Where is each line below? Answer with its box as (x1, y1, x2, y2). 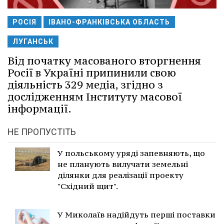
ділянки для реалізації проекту (57, 170, 183, 180)
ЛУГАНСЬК (12, 37, 53, 46)
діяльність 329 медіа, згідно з (7, 78, 163, 92)
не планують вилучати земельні (57, 159, 188, 169)
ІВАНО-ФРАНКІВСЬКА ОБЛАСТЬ (48, 18, 170, 26)
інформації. (7, 102, 71, 116)
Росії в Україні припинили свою (7, 66, 176, 80)
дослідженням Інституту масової (7, 90, 182, 104)
